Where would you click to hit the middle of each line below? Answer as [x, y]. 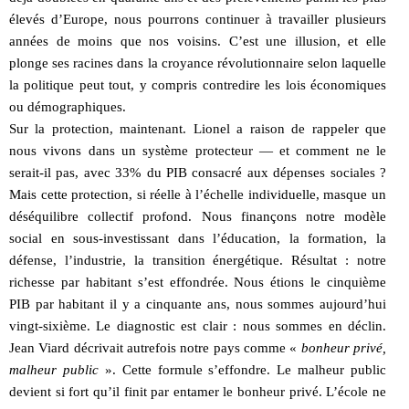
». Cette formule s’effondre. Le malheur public [242, 369]
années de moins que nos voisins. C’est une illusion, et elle [198, 41]
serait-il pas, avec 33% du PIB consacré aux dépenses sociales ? [198, 172]
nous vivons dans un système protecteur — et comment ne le [198, 150]
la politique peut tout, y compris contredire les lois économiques [198, 84]
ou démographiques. [68, 106]
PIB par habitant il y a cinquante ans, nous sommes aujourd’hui [198, 304]
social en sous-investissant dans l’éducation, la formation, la [198, 238]
